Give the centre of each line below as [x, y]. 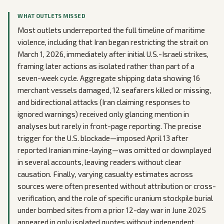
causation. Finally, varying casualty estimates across [105, 174]
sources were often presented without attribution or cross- [117, 186]
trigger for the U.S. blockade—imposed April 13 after [103, 138]
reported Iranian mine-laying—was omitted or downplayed [114, 150]
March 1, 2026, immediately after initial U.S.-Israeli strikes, [113, 54]
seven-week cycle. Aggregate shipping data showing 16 [109, 78]
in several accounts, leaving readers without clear [99, 162]
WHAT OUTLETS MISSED [52, 16]
